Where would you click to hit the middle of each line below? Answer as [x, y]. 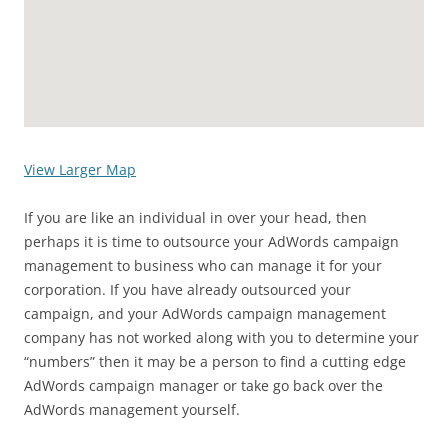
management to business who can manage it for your [203, 265]
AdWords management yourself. [132, 409]
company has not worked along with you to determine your [221, 337]
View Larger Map [80, 169]
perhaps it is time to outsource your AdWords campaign [211, 241]
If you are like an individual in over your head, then [195, 217]
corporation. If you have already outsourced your [187, 289]
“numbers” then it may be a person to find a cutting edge [215, 361]
